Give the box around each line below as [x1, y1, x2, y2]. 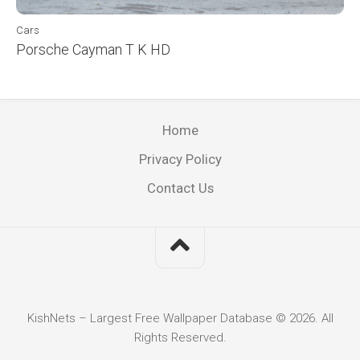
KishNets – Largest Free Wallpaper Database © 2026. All [27, 310, 333, 325]
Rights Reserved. [133, 329, 227, 345]
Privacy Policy [138, 150, 222, 167]
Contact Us [146, 179, 214, 196]
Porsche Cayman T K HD [16, 40, 170, 58]
